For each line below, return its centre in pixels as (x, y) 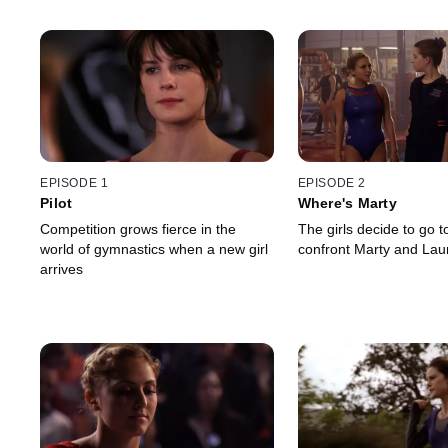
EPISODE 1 (74, 183)
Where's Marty (347, 203)
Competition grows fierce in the (138, 229)
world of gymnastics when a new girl (154, 249)
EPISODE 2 (331, 183)
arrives (61, 269)
